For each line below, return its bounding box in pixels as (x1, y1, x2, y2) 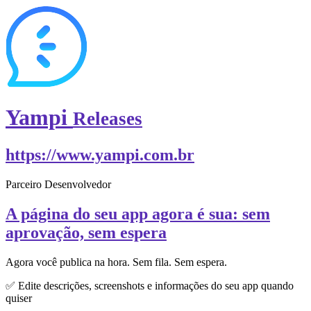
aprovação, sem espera (6, 223, 167, 242)
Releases (73, 108, 142, 130)
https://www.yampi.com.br (6, 145, 194, 164)
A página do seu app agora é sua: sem (6, 204, 270, 223)
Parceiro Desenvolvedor (6, 178, 111, 190)
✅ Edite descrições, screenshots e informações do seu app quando (6, 279, 294, 292)
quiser (6, 292, 32, 304)
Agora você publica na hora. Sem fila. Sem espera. (6, 255, 227, 268)
